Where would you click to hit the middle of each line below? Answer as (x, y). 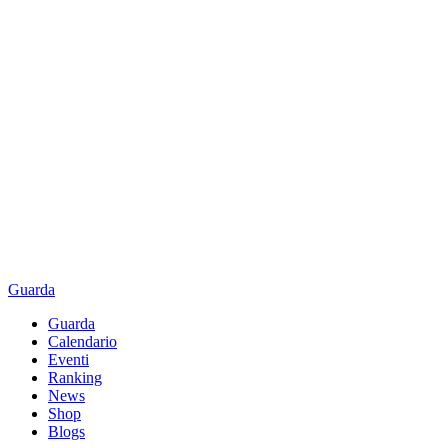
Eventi (68, 359)
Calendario (82, 341)
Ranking (75, 377)
